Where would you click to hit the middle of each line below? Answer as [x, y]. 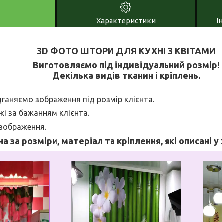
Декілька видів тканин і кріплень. [126, 75]
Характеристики [126, 20]
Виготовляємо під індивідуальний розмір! [126, 65]
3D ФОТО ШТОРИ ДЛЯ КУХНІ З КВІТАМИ [126, 50]
